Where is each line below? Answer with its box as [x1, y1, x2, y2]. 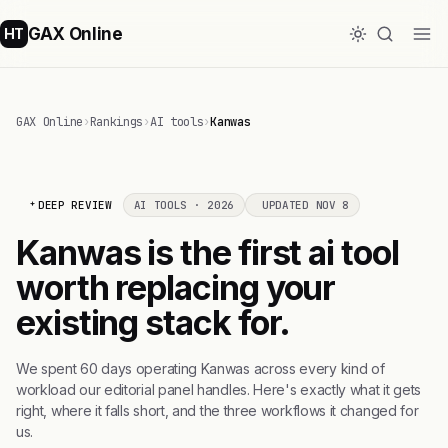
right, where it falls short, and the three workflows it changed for [16, 402, 419, 419]
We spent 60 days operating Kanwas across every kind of [16, 360, 385, 377]
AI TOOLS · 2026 [133, 198, 235, 212]
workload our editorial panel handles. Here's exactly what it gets [16, 381, 421, 398]
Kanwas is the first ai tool [16, 232, 399, 273]
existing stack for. [16, 302, 291, 343]
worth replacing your [16, 267, 336, 308]
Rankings [89, 114, 144, 130]
